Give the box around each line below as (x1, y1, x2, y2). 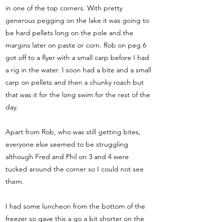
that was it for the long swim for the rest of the (5, 90, 150, 99)
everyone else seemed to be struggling (5, 140, 128, 149)
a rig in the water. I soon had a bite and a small (5, 65, 151, 74)
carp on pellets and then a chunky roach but (5, 78, 144, 87)
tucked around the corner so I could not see (5, 165, 144, 173)
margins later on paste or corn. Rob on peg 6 (5, 41, 146, 50)
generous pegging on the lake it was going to (5, 16, 149, 25)
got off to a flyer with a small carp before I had (5, 53, 149, 62)
